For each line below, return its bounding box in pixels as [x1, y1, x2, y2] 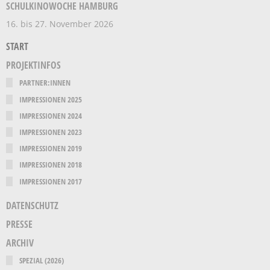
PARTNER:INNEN [19, 77, 71, 89]
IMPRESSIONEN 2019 [19, 143, 83, 154]
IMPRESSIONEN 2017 [19, 175, 83, 187]
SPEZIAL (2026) [19, 255, 64, 266]
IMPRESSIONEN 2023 [19, 126, 83, 137]
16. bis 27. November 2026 [6, 18, 113, 30]
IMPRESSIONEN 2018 [19, 159, 83, 171]
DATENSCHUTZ [6, 198, 58, 212]
